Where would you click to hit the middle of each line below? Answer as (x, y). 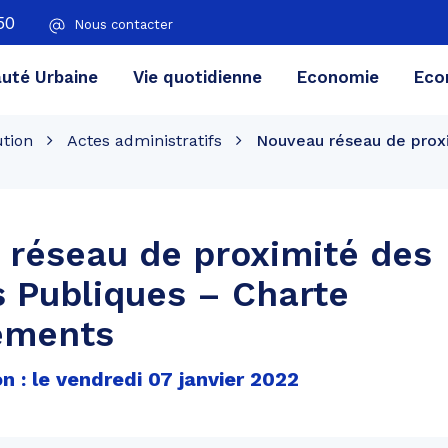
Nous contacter (123, 24)
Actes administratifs (144, 140)
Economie (337, 76)
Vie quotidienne (197, 76)
